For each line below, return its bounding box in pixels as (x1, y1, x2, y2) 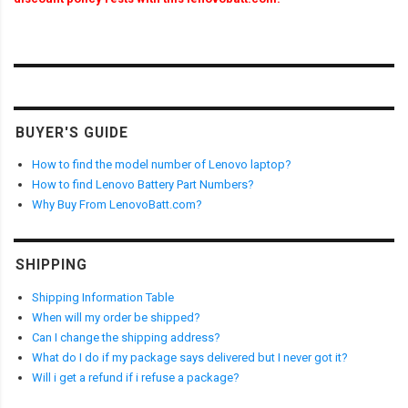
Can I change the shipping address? (32, 330, 220, 344)
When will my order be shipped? (32, 310, 200, 324)
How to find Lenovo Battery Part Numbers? (32, 178, 254, 192)
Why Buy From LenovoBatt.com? (32, 198, 202, 212)
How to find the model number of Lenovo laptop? (32, 158, 291, 172)
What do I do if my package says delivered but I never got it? (32, 350, 348, 364)
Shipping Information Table (32, 290, 174, 304)
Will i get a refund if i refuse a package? (32, 370, 240, 384)
